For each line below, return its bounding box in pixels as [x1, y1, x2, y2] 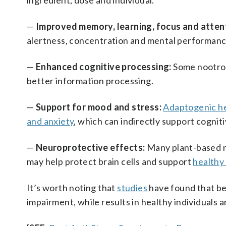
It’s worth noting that [27, 182, 118, 193]
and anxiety [27, 116, 74, 127]
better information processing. [27, 75, 153, 86]
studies [117, 182, 149, 193]
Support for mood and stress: [35, 101, 162, 112]
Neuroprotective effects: [35, 142, 145, 153]
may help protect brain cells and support [27, 156, 193, 167]
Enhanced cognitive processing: [35, 61, 172, 72]
